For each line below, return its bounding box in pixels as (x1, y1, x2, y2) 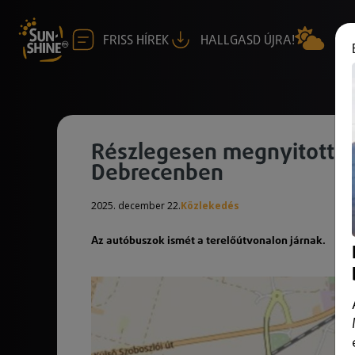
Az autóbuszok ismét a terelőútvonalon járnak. (91, 235, 326, 246)
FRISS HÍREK (103, 34, 169, 47)
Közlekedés (181, 199, 239, 212)
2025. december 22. (91, 199, 181, 212)
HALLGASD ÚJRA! (200, 34, 295, 47)
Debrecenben (91, 162, 223, 185)
